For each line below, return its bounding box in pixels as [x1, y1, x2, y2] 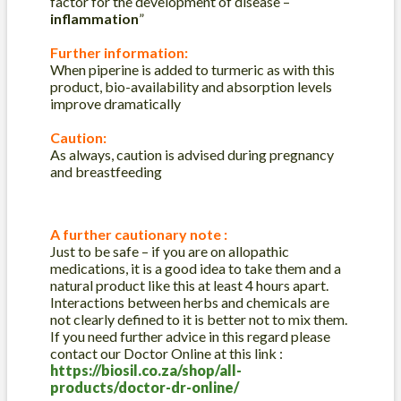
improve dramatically [50, 95, 181, 113]
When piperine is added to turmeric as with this [50, 61, 335, 79]
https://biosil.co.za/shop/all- [50, 362, 242, 380]
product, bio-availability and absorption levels [50, 78, 332, 96]
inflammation [50, 10, 139, 28]
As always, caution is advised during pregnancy [50, 146, 334, 164]
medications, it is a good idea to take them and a [50, 260, 341, 277]
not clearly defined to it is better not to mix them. [50, 311, 347, 328]
